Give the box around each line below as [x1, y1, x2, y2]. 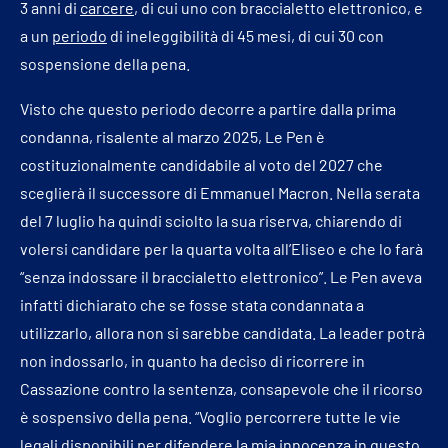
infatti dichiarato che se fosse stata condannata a [20, 295, 364, 315]
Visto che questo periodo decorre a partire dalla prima [20, 99, 396, 119]
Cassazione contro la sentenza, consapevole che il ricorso [20, 379, 423, 399]
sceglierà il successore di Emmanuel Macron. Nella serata [20, 183, 420, 203]
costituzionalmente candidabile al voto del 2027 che [20, 155, 383, 175]
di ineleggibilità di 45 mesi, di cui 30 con [107, 26, 384, 46]
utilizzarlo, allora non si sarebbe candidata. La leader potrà [20, 323, 425, 343]
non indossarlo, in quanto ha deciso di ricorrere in [20, 351, 365, 371]
